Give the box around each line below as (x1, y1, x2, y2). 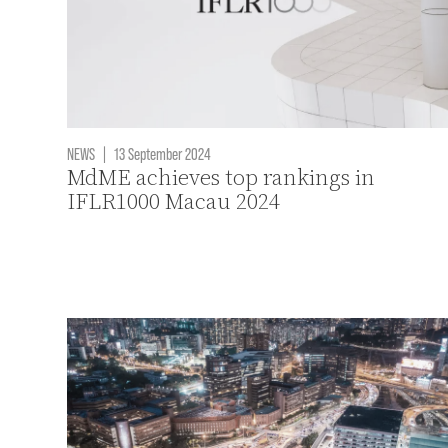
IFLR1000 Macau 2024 (67, 186, 281, 218)
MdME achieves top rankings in (67, 162, 376, 194)
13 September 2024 (111, 143, 212, 164)
